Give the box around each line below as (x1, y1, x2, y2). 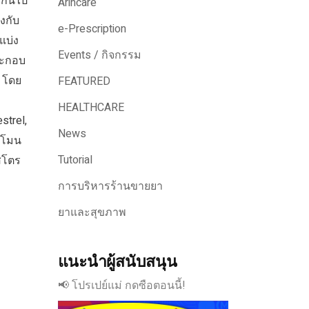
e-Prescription (57, 21, 126, 37)
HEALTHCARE (57, 99, 124, 116)
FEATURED (57, 73, 110, 90)
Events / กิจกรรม (57, 47, 141, 63)
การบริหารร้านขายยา (57, 178, 163, 195)
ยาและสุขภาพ (57, 204, 126, 221)
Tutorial (57, 152, 92, 168)
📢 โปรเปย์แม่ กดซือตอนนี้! (57, 277, 186, 294)
